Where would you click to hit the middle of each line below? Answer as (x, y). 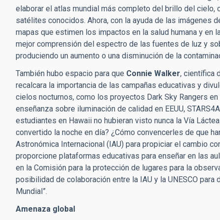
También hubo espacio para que (71, 73)
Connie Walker (153, 73)
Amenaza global (45, 209)
